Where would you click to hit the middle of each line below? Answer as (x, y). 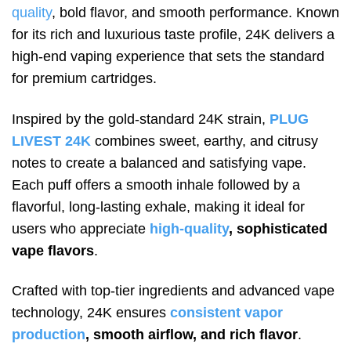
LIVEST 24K (51, 141)
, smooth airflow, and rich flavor (192, 334)
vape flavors (53, 250)
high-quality (189, 228)
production (49, 334)
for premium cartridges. (84, 79)
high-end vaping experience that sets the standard (168, 57)
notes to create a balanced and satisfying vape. (159, 163)
